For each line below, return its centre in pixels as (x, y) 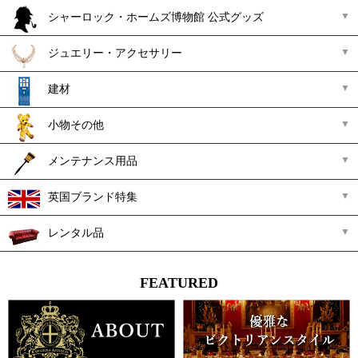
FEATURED (179, 283)
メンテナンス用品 (93, 161)
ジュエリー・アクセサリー (115, 53)
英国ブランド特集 (93, 197)
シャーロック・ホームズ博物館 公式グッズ (156, 17)
